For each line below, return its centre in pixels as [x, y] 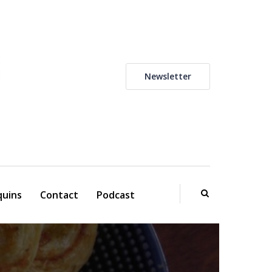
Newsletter [168, 76]
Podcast [115, 195]
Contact [59, 195]
